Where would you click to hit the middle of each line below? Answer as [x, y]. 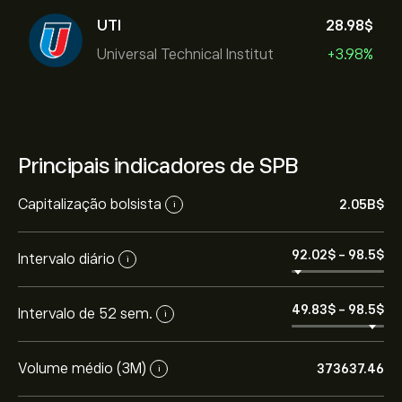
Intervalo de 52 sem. [85, 314]
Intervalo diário [66, 259]
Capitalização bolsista [90, 204]
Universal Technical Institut [185, 54]
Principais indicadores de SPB [158, 166]
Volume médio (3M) [82, 368]
